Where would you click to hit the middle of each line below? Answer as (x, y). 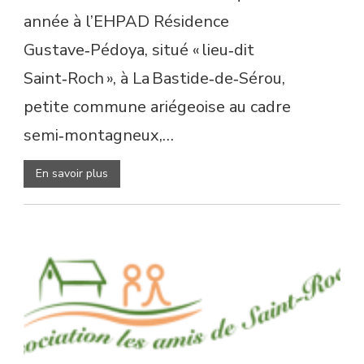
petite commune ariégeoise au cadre (157, 106)
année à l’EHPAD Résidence (126, 21)
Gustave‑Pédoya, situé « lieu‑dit (139, 50)
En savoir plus (72, 173)
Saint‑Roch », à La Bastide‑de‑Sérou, (154, 78)
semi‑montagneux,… (99, 135)
